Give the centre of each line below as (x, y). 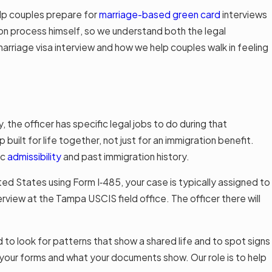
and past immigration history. (126, 156)
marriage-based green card (160, 15)
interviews (244, 15)
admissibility (35, 156)
